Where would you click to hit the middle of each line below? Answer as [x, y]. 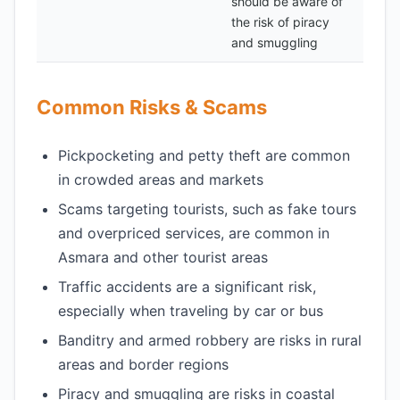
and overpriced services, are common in [194, 233]
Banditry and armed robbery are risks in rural [210, 340]
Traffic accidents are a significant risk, [187, 287]
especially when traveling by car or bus [191, 311]
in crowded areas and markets [161, 179]
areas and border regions [143, 364]
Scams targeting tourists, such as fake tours [207, 209]
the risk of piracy [280, 22]
